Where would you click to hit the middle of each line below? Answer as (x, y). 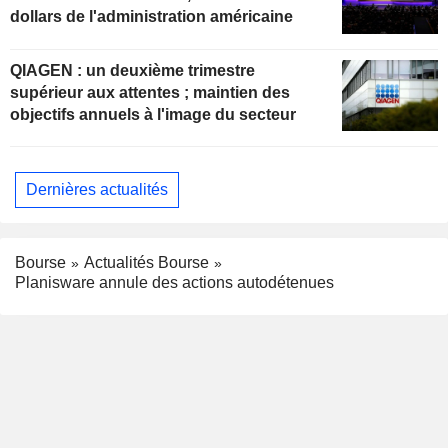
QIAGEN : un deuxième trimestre (48, 70)
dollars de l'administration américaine (151, 16)
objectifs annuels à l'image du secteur (153, 114)
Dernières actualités (97, 189)
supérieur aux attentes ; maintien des (150, 92)
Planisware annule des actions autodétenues (174, 283)
